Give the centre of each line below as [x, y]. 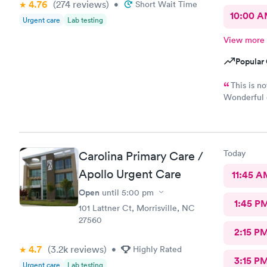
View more [244, 40]
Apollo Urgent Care [130, 174]
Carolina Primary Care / [141, 156]
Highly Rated [157, 249]
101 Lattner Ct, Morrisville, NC [137, 208]
